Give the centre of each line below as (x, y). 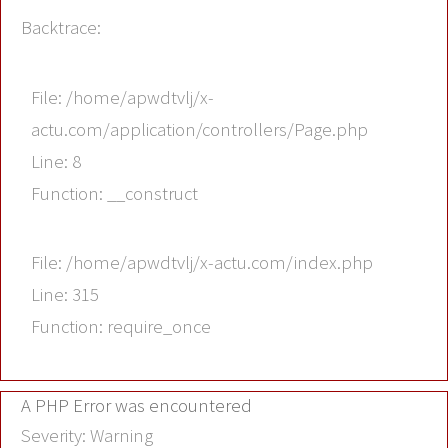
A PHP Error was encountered (136, 406)
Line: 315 (65, 295)
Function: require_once (121, 327)
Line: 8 (56, 161)
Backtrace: (61, 28)
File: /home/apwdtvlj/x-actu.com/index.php (202, 263)
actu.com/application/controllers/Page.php (199, 129)
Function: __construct (114, 193)
